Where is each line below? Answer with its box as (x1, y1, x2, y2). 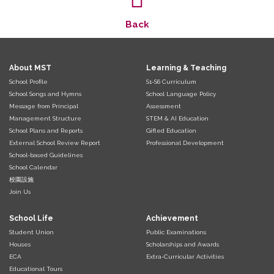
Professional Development (146, 139, 224, 146)
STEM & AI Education (146, 114, 209, 122)
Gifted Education (146, 127, 196, 134)
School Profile (9, 78, 48, 85)
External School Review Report (9, 139, 100, 146)
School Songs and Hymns (9, 90, 81, 97)
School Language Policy (146, 90, 216, 97)
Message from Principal (9, 102, 78, 109)
